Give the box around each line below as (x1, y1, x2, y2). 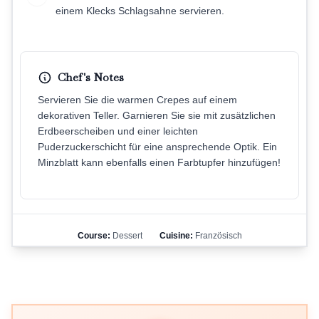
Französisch (192, 231, 242, 241)
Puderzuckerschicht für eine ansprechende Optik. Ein (38, 141, 277, 153)
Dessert (110, 231, 142, 241)
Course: (77, 231, 110, 241)
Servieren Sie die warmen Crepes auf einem (38, 94, 237, 106)
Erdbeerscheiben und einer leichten (38, 125, 198, 137)
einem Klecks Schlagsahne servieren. (56, 5, 224, 17)
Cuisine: (159, 231, 193, 241)
